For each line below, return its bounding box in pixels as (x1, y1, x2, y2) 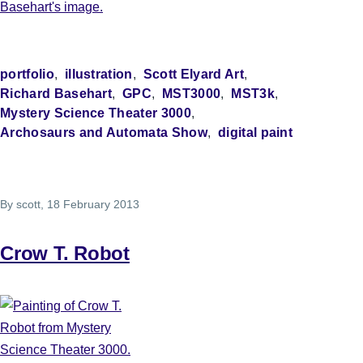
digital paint (217, 126, 293, 140)
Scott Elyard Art (143, 67, 244, 82)
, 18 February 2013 (41, 198, 139, 211)
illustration (64, 67, 133, 82)
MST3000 (162, 87, 221, 101)
